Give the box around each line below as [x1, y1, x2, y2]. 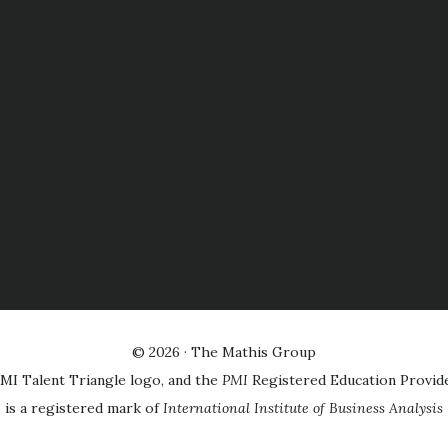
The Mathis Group [191, 342, 316, 361]
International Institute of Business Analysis [163, 398, 443, 417]
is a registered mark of [5, 398, 163, 417]
